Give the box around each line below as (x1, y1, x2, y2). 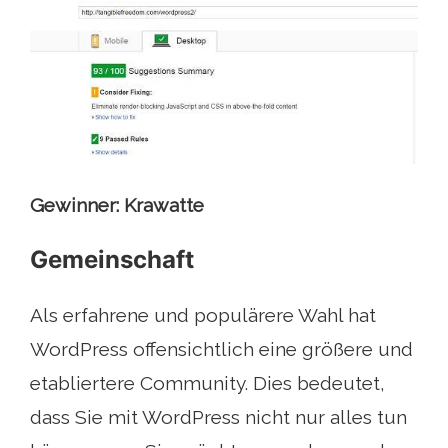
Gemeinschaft (30, 245, 194, 275)
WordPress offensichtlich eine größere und (30, 338, 413, 361)
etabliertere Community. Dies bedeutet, (30, 372, 385, 395)
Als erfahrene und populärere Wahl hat (30, 304, 376, 327)
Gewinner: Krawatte (30, 194, 204, 217)
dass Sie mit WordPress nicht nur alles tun (30, 406, 407, 429)
